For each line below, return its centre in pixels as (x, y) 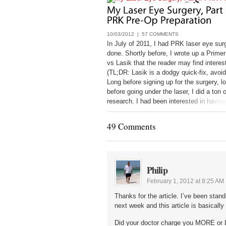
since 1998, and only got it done (154, 111)
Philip (157, 170)
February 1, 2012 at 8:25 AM (185, 181)
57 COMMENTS (160, 34)
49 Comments (131, 126)
